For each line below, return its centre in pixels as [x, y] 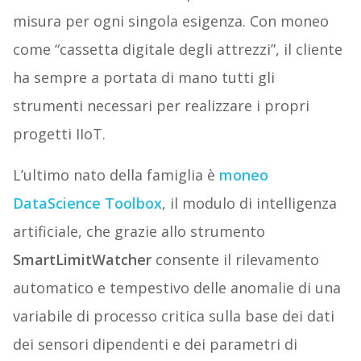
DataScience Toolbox [87, 203]
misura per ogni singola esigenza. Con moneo [170, 21]
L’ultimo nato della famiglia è [116, 175]
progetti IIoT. [59, 134]
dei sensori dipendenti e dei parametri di [155, 344]
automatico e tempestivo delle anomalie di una [176, 288]
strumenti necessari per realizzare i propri [161, 106]
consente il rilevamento [235, 260]
